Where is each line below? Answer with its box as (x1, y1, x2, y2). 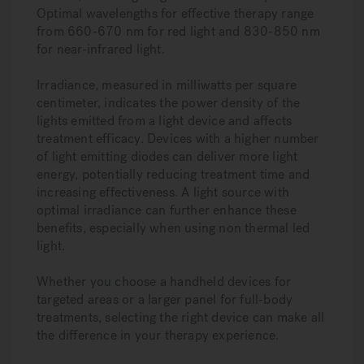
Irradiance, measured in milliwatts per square (37, 76, 297, 93)
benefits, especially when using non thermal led (37, 219, 310, 236)
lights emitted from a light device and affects (37, 112, 292, 129)
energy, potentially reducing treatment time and (37, 166, 310, 183)
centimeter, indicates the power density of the (37, 94, 301, 111)
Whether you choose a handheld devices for (37, 273, 292, 290)
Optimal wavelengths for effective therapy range (37, 5, 314, 22)
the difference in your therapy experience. (37, 327, 279, 344)
